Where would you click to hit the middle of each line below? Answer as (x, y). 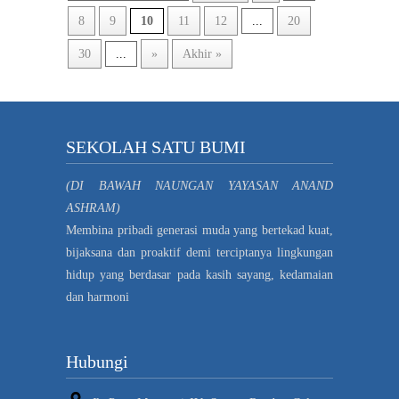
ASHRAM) (93, 208)
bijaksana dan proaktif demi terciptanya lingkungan (199, 252)
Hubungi (97, 362)
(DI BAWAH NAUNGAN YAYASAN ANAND (199, 186)
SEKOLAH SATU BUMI (156, 147)
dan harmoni (98, 297)
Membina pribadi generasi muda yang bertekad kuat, (199, 230)
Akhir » (202, 54)
